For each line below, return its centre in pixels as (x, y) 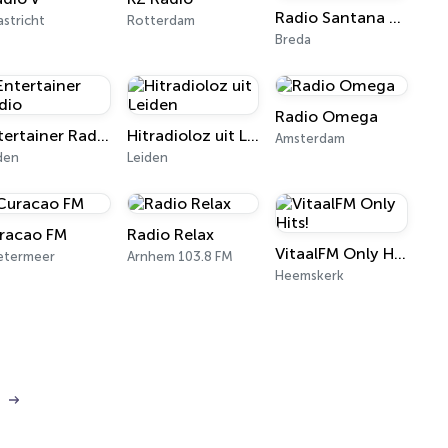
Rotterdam (160, 20)
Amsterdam (310, 138)
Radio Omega (327, 116)
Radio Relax (170, 234)
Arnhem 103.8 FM (179, 256)
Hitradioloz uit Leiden (252, 135)
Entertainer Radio (103, 135)
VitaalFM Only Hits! (400, 253)
